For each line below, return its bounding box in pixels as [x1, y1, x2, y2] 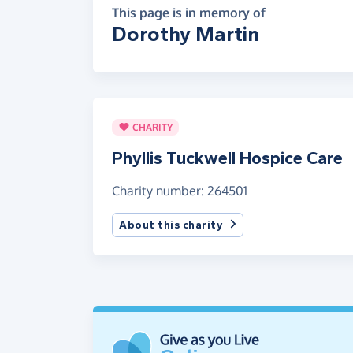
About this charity [119, 217, 223, 232]
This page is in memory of [112, 4, 266, 20]
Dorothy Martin [112, 21, 259, 46]
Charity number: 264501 [112, 182, 247, 199]
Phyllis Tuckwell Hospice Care [112, 147, 343, 169]
